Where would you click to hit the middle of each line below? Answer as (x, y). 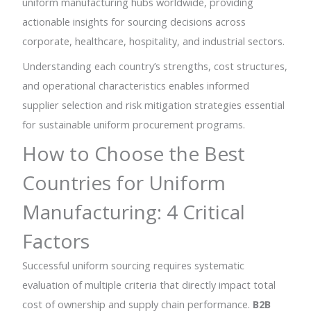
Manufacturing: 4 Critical (134, 212)
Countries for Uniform (124, 183)
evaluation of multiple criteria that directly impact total (149, 285)
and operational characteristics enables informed (136, 85)
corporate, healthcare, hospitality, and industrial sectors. (154, 41)
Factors (56, 241)
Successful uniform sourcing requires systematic (134, 266)
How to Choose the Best (134, 154)
